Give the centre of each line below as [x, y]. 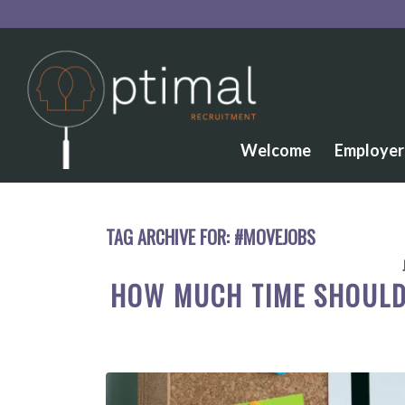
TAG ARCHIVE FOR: [170, 237]
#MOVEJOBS [275, 237]
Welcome [276, 150]
